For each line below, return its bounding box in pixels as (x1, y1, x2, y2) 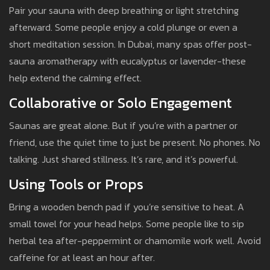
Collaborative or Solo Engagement (9, 92, 232, 114)
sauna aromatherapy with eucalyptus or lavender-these (9, 54, 246, 69)
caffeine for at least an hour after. (9, 250, 155, 265)
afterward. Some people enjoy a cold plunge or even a (9, 20, 237, 35)
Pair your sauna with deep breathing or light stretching (9, 3, 239, 18)
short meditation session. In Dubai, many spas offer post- (9, 37, 252, 52)
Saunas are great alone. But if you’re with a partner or (9, 118, 237, 133)
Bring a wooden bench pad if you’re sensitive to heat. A (9, 199, 244, 215)
